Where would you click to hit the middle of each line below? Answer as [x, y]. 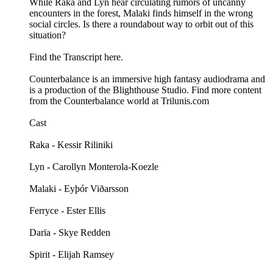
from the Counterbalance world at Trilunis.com [119, 101]
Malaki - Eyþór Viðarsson [79, 189]
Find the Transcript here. [76, 57]
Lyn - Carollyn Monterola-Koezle [94, 167]
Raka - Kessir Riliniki [71, 145]
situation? [48, 35]
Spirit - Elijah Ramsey [72, 255]
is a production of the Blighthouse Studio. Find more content [145, 90]
